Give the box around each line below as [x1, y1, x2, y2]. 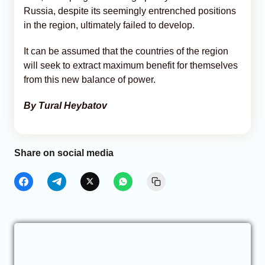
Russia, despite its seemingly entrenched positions [24, 5, 236, 16]
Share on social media [14, 147, 114, 158]
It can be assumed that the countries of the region [24, 46, 228, 56]
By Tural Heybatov [24, 100, 107, 111]
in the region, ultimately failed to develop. [24, 20, 195, 30]
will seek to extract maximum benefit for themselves [24, 60, 238, 70]
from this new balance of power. [24, 74, 156, 85]
